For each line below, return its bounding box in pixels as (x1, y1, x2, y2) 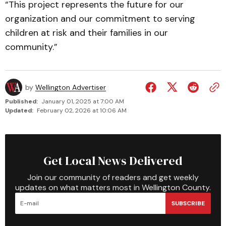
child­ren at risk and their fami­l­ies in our (5, 27, 168, 39)
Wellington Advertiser (35, 83, 106, 92)
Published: (5, 97, 38, 105)
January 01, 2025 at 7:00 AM (41, 97, 124, 105)
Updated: (5, 106, 33, 115)
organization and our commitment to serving (5, 13, 195, 25)
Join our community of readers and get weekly (27, 172, 199, 183)
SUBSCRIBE (172, 199, 205, 207)
